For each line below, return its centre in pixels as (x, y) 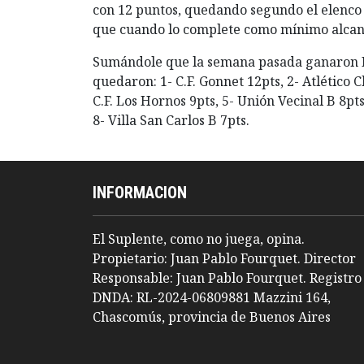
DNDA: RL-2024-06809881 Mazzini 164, (212, 298)
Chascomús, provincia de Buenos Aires (212, 317)
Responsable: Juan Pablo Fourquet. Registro (227, 278)
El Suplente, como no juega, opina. (199, 239)
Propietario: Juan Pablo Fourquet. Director (224, 259)
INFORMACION (140, 193)
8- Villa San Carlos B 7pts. (171, 121)
